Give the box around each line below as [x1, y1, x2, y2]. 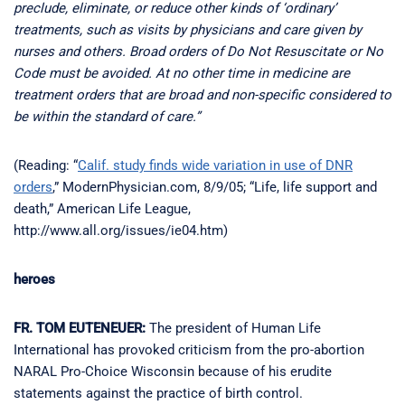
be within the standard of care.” [14, 108, 200, 125]
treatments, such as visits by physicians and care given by [14, 21, 362, 38]
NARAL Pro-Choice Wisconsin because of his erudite [14, 363, 332, 380]
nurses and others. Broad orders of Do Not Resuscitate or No [14, 42, 383, 60]
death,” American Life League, [14, 200, 191, 217]
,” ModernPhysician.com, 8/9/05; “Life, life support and [52, 178, 377, 195]
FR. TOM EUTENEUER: [14, 319, 146, 336]
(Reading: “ [14, 156, 78, 174]
